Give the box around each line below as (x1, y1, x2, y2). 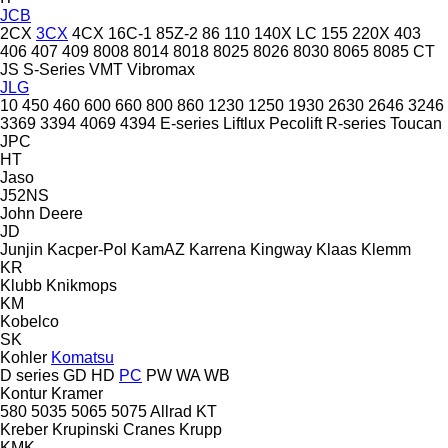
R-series (326, 114, 386, 132)
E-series (160, 114, 219, 132)
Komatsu (51, 348, 114, 366)
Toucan (390, 114, 442, 132)
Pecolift (269, 114, 322, 132)
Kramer (51, 384, 103, 402)
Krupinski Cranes (52, 420, 175, 438)
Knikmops (46, 276, 117, 294)
